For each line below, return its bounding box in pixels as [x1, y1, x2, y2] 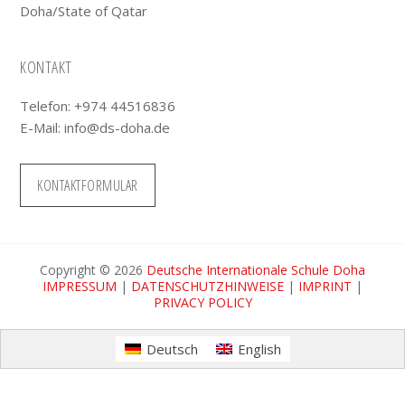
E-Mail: [20, 118, 65, 137]
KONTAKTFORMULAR [37, 175, 138, 196]
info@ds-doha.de [64, 118, 171, 137]
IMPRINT [298, 278, 352, 296]
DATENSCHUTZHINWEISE [131, 278, 284, 296]
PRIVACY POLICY [153, 294, 252, 312]
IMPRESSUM [42, 278, 117, 296]
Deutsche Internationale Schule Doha [146, 261, 365, 279]
